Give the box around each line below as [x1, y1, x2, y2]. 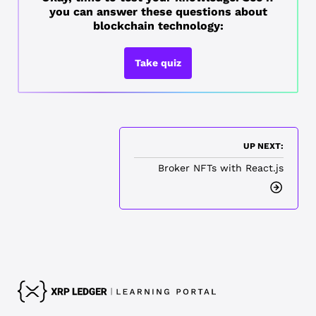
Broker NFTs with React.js [158, 162, 284, 174]
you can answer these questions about [49, 4, 267, 18]
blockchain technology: [92, 18, 224, 32]
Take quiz [135, 56, 181, 68]
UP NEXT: [243, 140, 284, 151]
